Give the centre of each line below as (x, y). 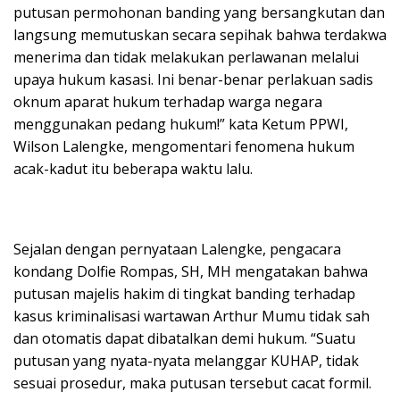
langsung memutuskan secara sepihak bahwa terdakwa (200, 35)
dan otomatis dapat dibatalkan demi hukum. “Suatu (184, 339)
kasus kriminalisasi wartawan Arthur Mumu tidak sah (192, 317)
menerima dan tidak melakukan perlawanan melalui (186, 58)
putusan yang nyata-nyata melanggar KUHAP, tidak (186, 361)
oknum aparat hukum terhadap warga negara (168, 102)
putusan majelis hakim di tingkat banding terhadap (184, 294)
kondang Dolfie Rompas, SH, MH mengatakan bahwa (191, 272)
